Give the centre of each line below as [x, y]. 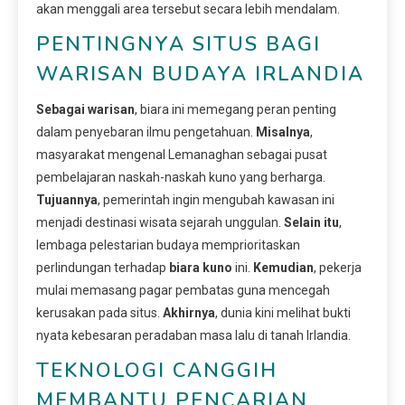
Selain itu [311, 222]
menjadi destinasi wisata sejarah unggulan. [160, 222]
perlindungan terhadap [103, 267]
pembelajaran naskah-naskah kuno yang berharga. [181, 177]
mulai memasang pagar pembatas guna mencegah [183, 290]
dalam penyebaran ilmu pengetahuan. [146, 132]
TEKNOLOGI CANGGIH [157, 370]
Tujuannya [67, 199]
